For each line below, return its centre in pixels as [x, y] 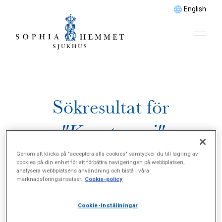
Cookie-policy [104, 179]
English [195, 9]
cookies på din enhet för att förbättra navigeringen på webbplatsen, [101, 162]
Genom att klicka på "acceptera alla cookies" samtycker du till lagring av [108, 154]
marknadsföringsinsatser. [50, 179]
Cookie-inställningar [108, 205]
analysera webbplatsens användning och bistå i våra [83, 171]
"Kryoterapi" [111, 132]
